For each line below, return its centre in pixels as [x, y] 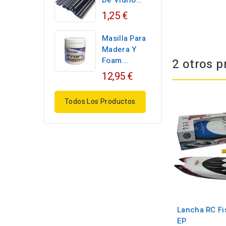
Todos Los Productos [100, 102]
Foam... [115, 61]
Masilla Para [124, 38]
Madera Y [119, 49]
